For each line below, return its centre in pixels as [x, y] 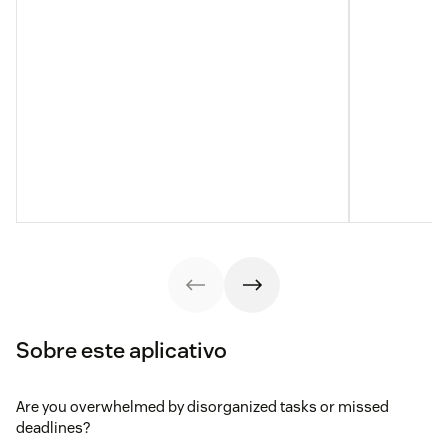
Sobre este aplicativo [121, 349]
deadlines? [53, 427]
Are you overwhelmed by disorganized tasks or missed [202, 406]
